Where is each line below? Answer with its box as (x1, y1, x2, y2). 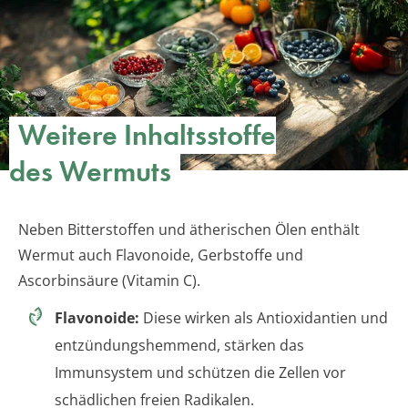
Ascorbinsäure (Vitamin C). (18, 270, 200, 291)
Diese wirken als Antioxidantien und (139, 308, 388, 329)
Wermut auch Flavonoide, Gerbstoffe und (18, 245, 303, 266)
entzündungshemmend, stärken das (55, 335, 304, 356)
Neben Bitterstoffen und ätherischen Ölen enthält (18, 219, 360, 240)
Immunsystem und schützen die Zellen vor (55, 362, 346, 383)
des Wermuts (9, 153, 171, 191)
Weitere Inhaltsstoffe (18, 117, 276, 155)
